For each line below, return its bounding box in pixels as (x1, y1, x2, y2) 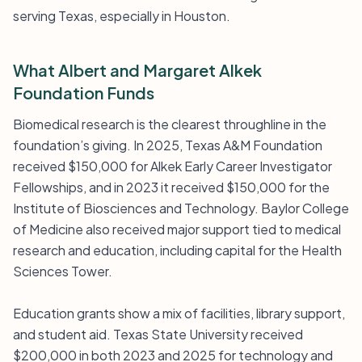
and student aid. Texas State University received (13, 326, 303, 343)
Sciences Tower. (13, 263, 112, 280)
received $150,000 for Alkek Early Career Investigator (13, 158, 332, 175)
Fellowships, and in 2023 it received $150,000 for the (13, 179, 330, 196)
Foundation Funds (13, 82, 154, 103)
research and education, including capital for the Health (13, 242, 342, 259)
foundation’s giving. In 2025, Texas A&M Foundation (13, 137, 322, 154)
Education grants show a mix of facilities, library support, (13, 305, 345, 322)
